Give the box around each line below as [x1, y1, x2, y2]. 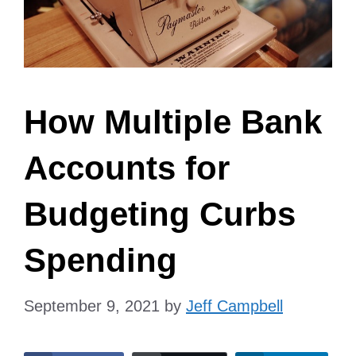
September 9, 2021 [24, 296, 160, 315]
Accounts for [24, 149, 230, 187]
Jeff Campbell [186, 296, 283, 315]
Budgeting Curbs [24, 195, 296, 233]
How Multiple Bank [24, 103, 322, 141]
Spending [24, 241, 177, 279]
